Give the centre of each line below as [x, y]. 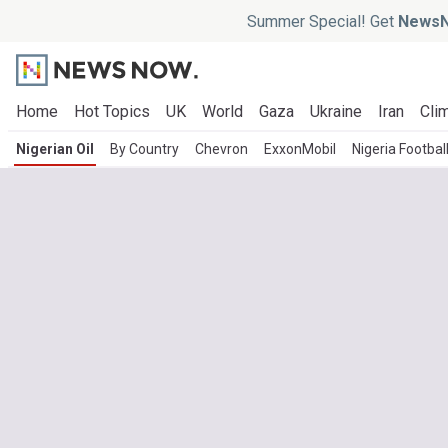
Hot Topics [112, 111]
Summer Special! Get [322, 21]
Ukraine [336, 111]
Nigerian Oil [55, 149]
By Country [144, 149]
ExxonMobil [300, 149]
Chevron [221, 149]
